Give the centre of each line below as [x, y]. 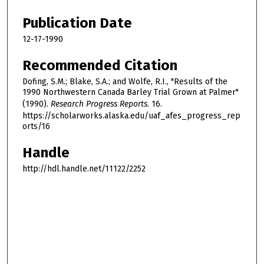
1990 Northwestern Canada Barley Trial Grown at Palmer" [131, 93]
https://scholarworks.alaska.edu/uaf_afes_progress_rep [131, 116]
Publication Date [77, 23]
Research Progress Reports [99, 104]
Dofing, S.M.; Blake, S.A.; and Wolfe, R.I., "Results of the [125, 82]
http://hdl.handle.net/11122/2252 [84, 169]
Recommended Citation [100, 66]
